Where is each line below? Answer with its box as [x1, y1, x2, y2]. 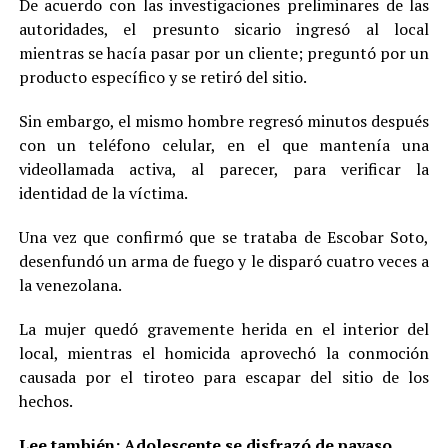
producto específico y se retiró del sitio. [18, 65, 307, 88]
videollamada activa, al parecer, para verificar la [18, 157, 430, 180]
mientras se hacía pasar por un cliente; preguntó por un [18, 41, 430, 64]
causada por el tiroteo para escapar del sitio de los [18, 365, 430, 388]
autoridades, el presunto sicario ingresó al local [18, 17, 430, 40]
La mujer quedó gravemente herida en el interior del [18, 317, 430, 340]
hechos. [18, 389, 73, 412]
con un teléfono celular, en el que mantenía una [18, 133, 430, 156]
